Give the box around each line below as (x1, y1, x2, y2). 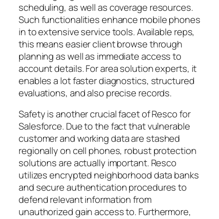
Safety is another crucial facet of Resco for (19, 108, 191, 121)
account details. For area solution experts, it (19, 62, 197, 75)
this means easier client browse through (19, 37, 183, 50)
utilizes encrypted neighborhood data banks (19, 169, 199, 182)
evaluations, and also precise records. (19, 86, 172, 99)
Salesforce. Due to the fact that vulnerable (19, 120, 190, 133)
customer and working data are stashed (19, 132, 180, 145)
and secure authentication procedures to (19, 181, 187, 194)
